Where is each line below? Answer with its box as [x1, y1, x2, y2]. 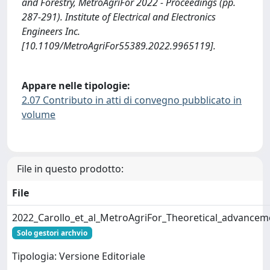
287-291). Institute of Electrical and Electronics [22, 10, 216, 24]
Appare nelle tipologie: [22, 79, 130, 93]
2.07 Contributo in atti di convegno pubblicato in [22, 93, 242, 107]
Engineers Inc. [22, 25, 80, 39]
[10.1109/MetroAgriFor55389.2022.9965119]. [22, 39, 216, 53]
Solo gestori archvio [16, 227, 87, 238]
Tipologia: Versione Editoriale [12, 249, 145, 263]
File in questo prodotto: [17, 162, 124, 175]
